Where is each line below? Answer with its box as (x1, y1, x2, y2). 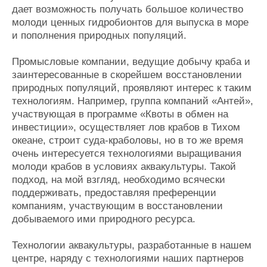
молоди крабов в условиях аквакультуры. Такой (12, 161, 236, 173)
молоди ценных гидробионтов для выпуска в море (12, 17, 249, 29)
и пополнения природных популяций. (12, 30, 187, 42)
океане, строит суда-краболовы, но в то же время (12, 135, 243, 147)
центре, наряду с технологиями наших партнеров (12, 253, 244, 265)
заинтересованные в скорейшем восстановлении (12, 69, 242, 81)
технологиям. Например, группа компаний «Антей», (12, 95, 253, 107)
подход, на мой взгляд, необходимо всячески (12, 174, 225, 186)
